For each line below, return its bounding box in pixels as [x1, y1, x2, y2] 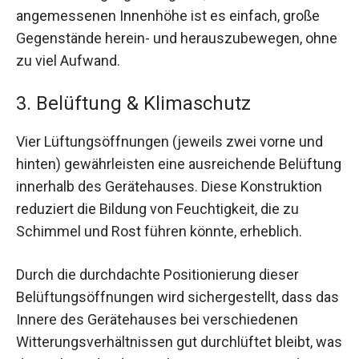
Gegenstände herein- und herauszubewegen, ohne [16, 30, 337, 47]
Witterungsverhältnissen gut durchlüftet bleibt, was [16, 333, 342, 350]
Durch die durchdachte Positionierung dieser [16, 265, 299, 283]
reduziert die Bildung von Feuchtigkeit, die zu [16, 200, 299, 218]
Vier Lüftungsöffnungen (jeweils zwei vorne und [16, 133, 323, 151]
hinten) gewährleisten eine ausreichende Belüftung [16, 155, 341, 173]
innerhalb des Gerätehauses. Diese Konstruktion [16, 178, 322, 196]
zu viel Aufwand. [16, 52, 120, 70]
